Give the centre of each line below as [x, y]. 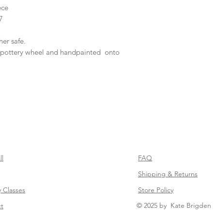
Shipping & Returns [168, 174]
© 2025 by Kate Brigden [174, 205]
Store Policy [156, 190]
